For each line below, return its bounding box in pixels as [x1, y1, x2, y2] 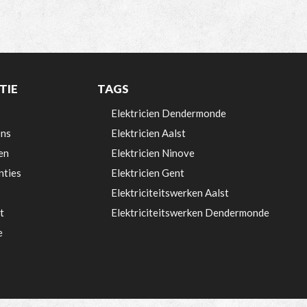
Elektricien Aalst [111, 127, 186, 140]
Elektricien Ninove [111, 147, 195, 160]
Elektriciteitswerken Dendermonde [111, 206, 270, 219]
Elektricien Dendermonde [111, 107, 227, 120]
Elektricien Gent [111, 167, 185, 180]
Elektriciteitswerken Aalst [111, 186, 230, 199]
